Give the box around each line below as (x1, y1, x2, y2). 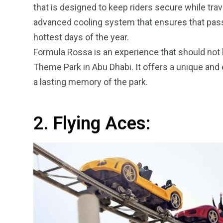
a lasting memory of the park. (33, 76, 148, 87)
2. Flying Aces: (33, 112, 150, 134)
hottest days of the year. (33, 31, 129, 42)
